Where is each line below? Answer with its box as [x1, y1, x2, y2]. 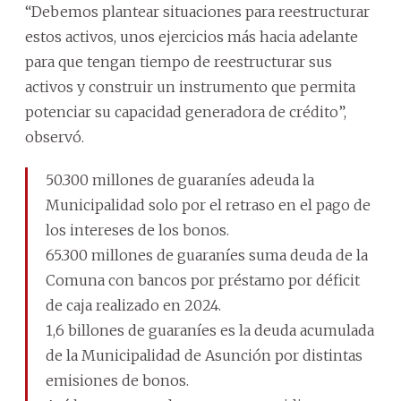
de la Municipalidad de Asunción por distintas [46, 346, 363, 364]
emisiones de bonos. [46, 371, 189, 389]
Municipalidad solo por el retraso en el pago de [46, 195, 371, 214]
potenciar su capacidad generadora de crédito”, [25, 102, 346, 121]
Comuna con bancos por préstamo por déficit [46, 270, 360, 289]
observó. [25, 127, 84, 146]
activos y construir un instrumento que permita [25, 77, 355, 96]
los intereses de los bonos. [46, 220, 229, 239]
